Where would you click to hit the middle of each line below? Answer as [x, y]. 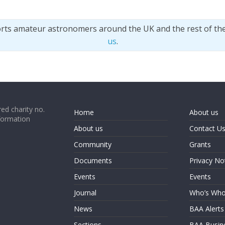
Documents [93, 160]
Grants [200, 144]
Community [93, 144]
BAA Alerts [206, 209]
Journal [85, 193]
